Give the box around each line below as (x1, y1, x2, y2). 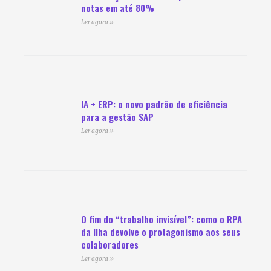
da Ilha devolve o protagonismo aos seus (80, 224, 240, 238)
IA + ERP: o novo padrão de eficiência (80, 97, 227, 111)
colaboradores (80, 237, 139, 251)
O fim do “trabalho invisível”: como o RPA (80, 212, 242, 226)
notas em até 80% (80, 1, 154, 15)
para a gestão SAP (80, 110, 154, 124)
